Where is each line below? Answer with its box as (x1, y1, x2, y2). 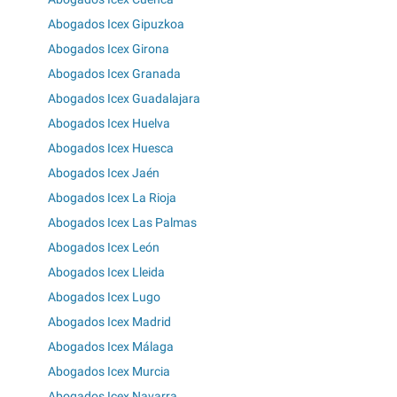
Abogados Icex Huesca (48, 141, 174, 156)
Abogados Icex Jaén (48, 166, 160, 181)
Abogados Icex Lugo (48, 290, 160, 305)
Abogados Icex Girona (48, 42, 169, 57)
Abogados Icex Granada (48, 66, 181, 82)
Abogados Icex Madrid (48, 315, 171, 330)
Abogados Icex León (48, 240, 160, 255)
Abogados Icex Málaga (48, 339, 174, 354)
